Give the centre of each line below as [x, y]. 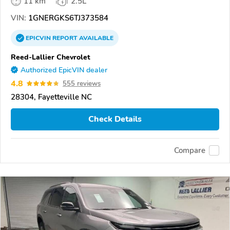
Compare [190, 151]
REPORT [65, 38]
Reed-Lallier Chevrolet [51, 57]
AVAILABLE [95, 38]
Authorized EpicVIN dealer [64, 70]
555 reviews [82, 83]
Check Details [115, 119]
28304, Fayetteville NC [51, 97]
